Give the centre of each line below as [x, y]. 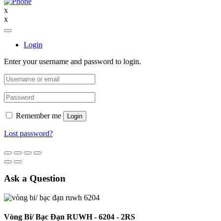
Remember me [38, 116]
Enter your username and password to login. [73, 62]
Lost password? [28, 134]
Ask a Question [35, 178]
